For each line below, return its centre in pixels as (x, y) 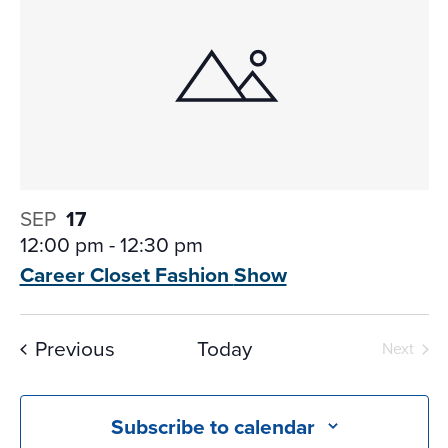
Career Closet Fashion (126, 275)
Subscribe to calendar (212, 426)
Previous (74, 349)
